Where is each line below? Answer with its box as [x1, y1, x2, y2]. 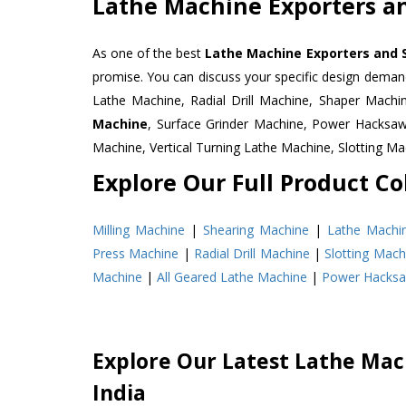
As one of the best [92, 43, 206, 62]
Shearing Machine [203, 220, 310, 238]
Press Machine [92, 244, 179, 262]
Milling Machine [92, 220, 186, 238]
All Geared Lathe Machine [157, 267, 307, 285]
